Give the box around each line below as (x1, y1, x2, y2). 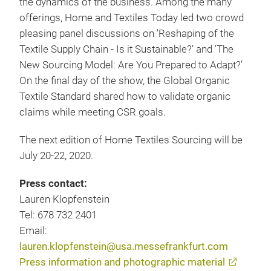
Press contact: (19, 178, 87, 189)
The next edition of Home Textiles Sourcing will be (19, 134, 243, 146)
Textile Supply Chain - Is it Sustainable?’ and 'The (19, 44, 233, 55)
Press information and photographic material (19, 256, 225, 268)
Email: (19, 225, 47, 237)
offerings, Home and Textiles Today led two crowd (19, 12, 244, 24)
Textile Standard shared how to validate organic (19, 91, 230, 102)
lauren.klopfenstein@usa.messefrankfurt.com (19, 241, 228, 252)
